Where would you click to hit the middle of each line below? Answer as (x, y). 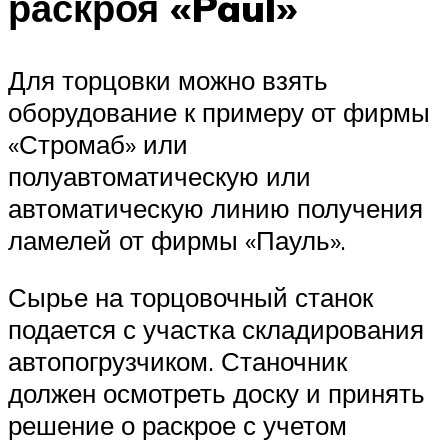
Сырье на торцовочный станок (190, 297)
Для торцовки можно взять (168, 79)
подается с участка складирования (216, 329)
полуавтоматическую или (159, 175)
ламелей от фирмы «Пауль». (177, 239)
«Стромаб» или (98, 143)
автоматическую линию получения (215, 207)
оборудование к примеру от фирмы (219, 111)
